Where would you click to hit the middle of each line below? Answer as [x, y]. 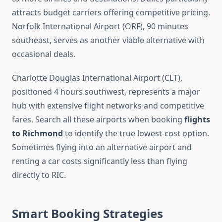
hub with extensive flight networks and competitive [108, 106]
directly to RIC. [39, 175]
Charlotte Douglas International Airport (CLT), [97, 78]
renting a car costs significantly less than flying [100, 161]
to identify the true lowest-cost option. [136, 134]
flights [197, 120]
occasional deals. [44, 54]
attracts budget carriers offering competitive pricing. [111, 13]
